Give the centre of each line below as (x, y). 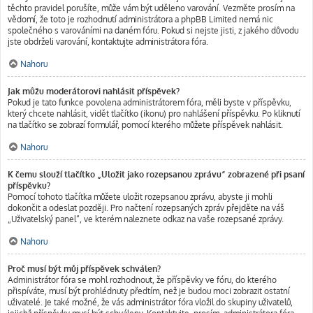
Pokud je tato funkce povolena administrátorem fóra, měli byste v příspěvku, (150, 102)
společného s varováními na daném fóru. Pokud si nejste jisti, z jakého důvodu (153, 30)
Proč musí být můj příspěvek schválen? (84, 269)
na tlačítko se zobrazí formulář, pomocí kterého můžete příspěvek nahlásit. (145, 125)
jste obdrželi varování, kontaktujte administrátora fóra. (108, 42)
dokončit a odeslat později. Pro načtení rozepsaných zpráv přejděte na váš (146, 208)
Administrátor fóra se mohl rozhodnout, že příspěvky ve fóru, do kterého (142, 280)
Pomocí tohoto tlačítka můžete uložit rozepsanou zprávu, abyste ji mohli (140, 197)
